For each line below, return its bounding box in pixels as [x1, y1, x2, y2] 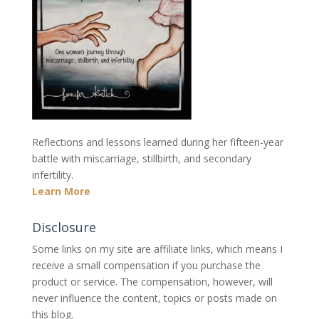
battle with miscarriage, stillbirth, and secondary [31, 152, 251, 166]
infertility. [31, 168, 73, 182]
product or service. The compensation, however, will [31, 275, 273, 289]
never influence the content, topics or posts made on [31, 291, 277, 305]
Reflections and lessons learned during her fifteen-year [31, 135, 283, 150]
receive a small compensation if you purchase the [31, 258, 261, 273]
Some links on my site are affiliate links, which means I [31, 242, 283, 256]
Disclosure [31, 219, 96, 236]
